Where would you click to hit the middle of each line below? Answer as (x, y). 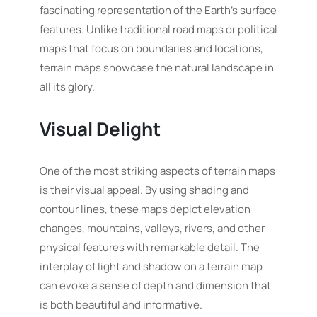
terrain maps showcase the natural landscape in (157, 68)
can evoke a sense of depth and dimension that (155, 286)
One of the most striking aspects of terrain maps (157, 171)
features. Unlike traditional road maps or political (158, 29)
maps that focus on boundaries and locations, (151, 48)
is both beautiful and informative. (121, 305)
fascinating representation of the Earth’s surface (158, 10)
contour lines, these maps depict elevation (145, 209)
